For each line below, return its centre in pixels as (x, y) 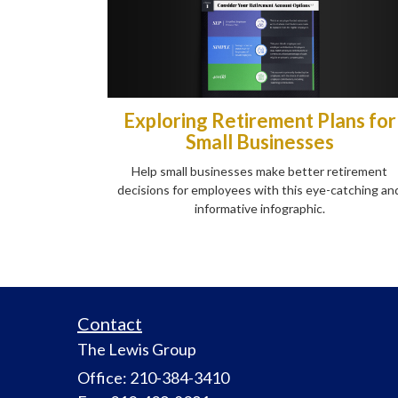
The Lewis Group (137, 349)
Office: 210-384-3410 (153, 377)
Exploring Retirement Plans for (259, 120)
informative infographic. (259, 208)
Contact (110, 323)
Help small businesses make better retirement (259, 171)
